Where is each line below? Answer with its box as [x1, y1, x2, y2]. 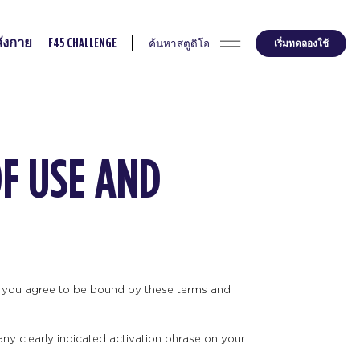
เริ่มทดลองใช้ [273, 36, 329, 50]
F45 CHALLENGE [47, 36, 117, 50]
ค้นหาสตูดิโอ [148, 36, 210, 51]
